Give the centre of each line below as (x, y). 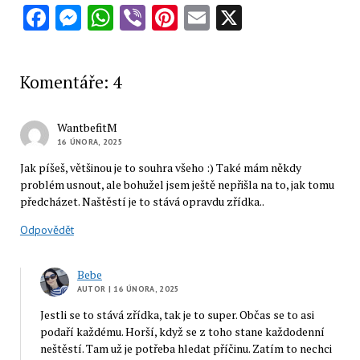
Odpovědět (47, 229)
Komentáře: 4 (70, 82)
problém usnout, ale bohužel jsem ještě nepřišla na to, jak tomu (177, 184)
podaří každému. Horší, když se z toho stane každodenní (182, 331)
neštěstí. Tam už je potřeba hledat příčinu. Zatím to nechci (186, 348)
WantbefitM (87, 127)
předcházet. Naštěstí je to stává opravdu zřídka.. (142, 201)
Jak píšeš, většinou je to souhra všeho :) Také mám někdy (160, 167)
